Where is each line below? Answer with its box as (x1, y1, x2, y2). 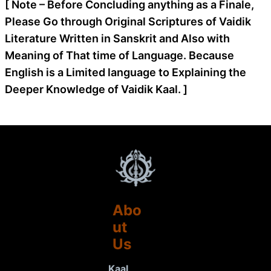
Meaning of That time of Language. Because (5, 48, 234, 62)
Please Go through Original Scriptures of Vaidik (5, 15, 251, 28)
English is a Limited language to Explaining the (5, 65, 246, 79)
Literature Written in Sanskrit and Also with (5, 31, 230, 45)
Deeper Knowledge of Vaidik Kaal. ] (5, 82, 188, 96)
